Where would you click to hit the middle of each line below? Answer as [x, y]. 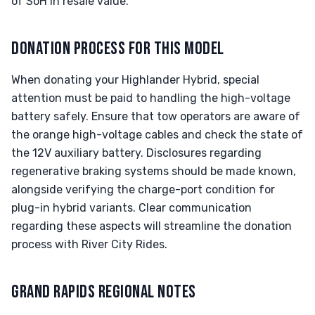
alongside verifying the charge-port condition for [143, 189]
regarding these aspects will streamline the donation [152, 226]
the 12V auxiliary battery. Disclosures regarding [136, 153]
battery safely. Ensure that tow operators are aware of [156, 116]
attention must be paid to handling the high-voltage [151, 98]
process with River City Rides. [89, 244]
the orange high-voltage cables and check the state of [157, 135]
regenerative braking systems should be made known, [154, 171]
